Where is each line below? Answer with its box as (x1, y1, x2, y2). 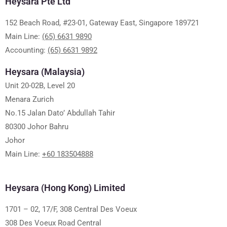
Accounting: (5, 45, 48, 55)
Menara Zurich (5, 94, 54, 104)
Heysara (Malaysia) (5, 66, 85, 77)
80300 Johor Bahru (5, 122, 68, 131)
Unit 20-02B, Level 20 (5, 81, 75, 90)
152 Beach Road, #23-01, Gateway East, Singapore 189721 (5, 18, 199, 27)
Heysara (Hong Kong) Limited (5, 182, 125, 193)
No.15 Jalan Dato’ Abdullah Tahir (5, 108, 115, 118)
